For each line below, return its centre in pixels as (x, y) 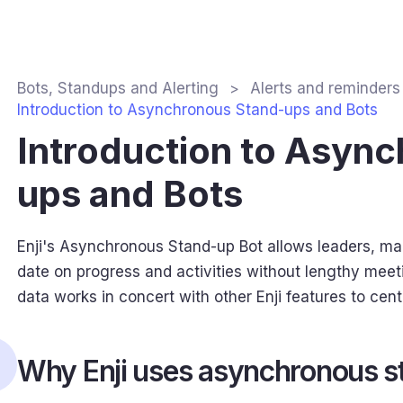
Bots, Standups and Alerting (118, 88)
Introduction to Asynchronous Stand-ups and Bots (197, 110)
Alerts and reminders (325, 88)
